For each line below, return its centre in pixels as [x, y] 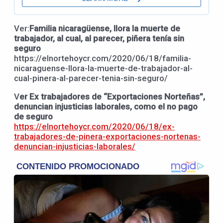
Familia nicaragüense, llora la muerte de [105, 29]
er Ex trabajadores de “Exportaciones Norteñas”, [112, 97]
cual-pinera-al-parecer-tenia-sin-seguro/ [91, 78]
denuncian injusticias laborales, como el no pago [106, 107]
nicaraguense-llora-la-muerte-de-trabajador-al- [103, 68]
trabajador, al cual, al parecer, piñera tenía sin [99, 39]
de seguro [33, 117]
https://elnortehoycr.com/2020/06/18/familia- [103, 58]
